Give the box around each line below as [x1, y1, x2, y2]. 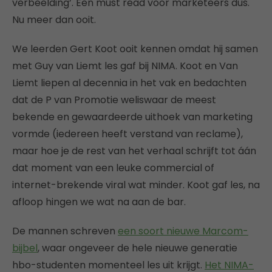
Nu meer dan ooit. [12, 13, 96, 27]
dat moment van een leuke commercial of [12, 161, 214, 175]
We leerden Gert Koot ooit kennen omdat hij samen [12, 42, 258, 56]
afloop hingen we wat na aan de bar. [12, 195, 186, 209]
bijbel [12, 241, 38, 255]
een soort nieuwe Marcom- [118, 224, 248, 238]
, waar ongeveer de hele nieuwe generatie [38, 241, 237, 255]
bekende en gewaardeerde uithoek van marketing [12, 110, 253, 124]
